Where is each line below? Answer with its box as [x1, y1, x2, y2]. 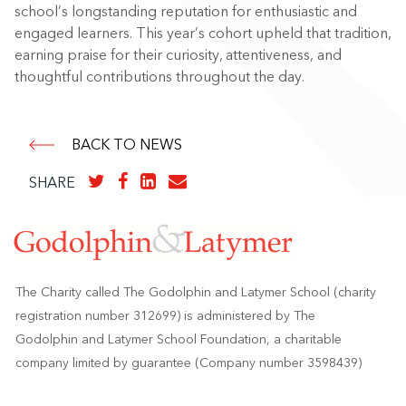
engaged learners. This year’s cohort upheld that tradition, [14, 24, 391, 43]
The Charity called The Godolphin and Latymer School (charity [14, 285, 376, 301]
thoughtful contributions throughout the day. [14, 68, 304, 86]
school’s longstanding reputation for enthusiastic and [14, 3, 357, 21]
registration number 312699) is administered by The [14, 308, 315, 324]
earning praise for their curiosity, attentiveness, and [14, 46, 342, 64]
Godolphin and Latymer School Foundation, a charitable [14, 332, 342, 348]
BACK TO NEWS [72, 136, 182, 154]
